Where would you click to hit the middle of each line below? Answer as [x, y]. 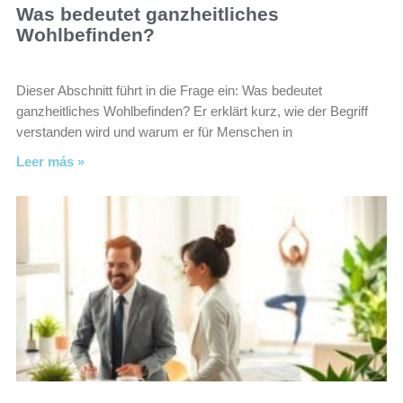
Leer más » [50, 161]
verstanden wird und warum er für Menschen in [154, 132]
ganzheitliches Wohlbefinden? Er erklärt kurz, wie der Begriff [192, 111]
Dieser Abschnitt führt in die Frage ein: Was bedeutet [169, 90]
